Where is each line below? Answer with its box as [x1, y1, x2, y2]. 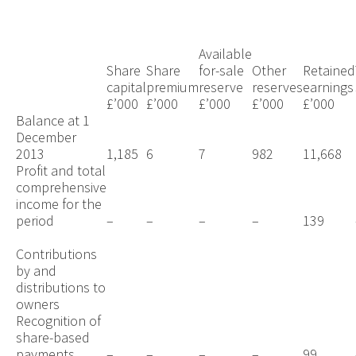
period [15, 211, 54, 230]
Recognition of [15, 311, 101, 330]
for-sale [198, 60, 244, 79]
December [15, 127, 76, 146]
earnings [302, 77, 354, 96]
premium [145, 77, 199, 96]
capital [106, 77, 146, 96]
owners [15, 294, 60, 313]
